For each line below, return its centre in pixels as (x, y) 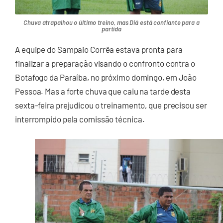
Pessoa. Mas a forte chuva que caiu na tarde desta (103, 91)
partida (111, 29)
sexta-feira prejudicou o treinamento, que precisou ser (111, 105)
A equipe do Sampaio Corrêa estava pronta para (99, 50)
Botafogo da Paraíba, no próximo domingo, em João (106, 77)
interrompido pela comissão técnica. (80, 119)
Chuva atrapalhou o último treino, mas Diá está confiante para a (111, 23)
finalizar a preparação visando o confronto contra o (105, 63)
